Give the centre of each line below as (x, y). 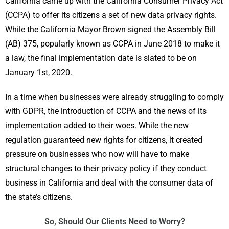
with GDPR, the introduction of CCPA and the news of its (106, 111)
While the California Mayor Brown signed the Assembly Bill (110, 29)
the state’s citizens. (39, 197)
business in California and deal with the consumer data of (109, 183)
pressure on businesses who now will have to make (97, 154)
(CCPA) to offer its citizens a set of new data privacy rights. (111, 15)
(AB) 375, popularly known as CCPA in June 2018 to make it (112, 44)
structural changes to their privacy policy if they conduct (106, 168)
